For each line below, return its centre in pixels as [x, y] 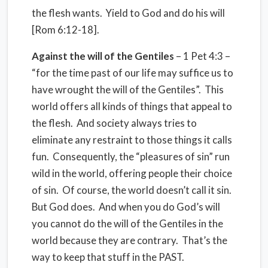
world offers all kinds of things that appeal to [132, 106]
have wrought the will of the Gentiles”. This [128, 89]
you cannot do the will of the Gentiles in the [127, 223]
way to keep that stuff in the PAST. [108, 257]
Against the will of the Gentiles [103, 56]
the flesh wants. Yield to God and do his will [128, 13]
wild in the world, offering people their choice [132, 173]
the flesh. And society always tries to [114, 123]
